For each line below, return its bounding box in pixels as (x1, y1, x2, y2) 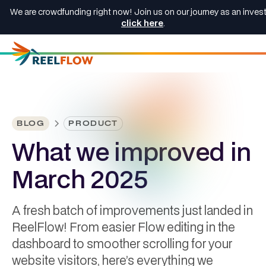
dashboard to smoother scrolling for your (12, 235, 232, 252)
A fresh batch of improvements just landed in (12, 202, 253, 218)
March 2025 (12, 162, 148, 195)
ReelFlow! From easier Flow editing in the (12, 218, 235, 235)
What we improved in (12, 135, 251, 168)
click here (121, 17, 163, 28)
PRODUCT (68, 119, 118, 128)
